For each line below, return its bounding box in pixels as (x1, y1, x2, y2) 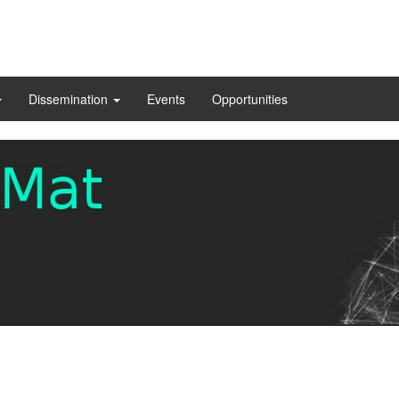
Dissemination (28, 90, 111, 108)
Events (147, 90, 185, 108)
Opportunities (212, 90, 288, 108)
